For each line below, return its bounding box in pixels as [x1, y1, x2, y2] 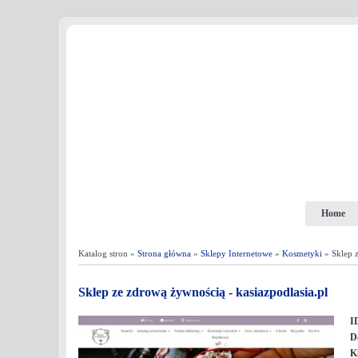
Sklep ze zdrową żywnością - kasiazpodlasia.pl [78, 285, 328, 299]
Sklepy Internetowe [201, 249, 272, 258]
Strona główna [137, 249, 191, 258]
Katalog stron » [78, 249, 137, 258]
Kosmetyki [282, 249, 322, 258]
